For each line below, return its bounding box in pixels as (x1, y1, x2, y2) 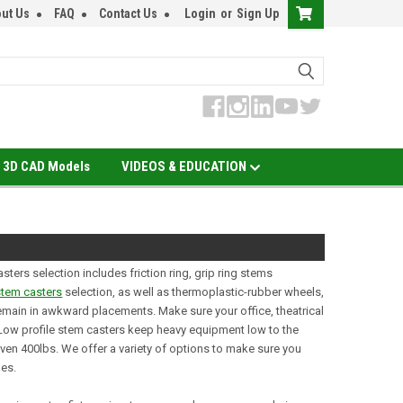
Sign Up (237, 6, 279, 21)
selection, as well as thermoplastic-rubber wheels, (62, 285, 325, 299)
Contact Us (99, 6, 157, 21)
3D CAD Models (2, 158, 90, 175)
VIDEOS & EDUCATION (121, 158, 249, 175)
